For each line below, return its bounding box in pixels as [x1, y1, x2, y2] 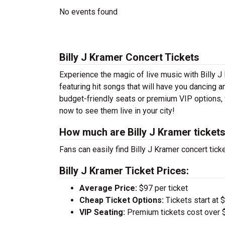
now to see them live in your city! [59, 106, 175, 116]
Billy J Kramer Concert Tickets [59, 51, 199, 63]
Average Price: [79, 183, 137, 193]
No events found [59, 7, 118, 17]
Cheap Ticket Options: [79, 195, 164, 205]
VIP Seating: [79, 207, 125, 217]
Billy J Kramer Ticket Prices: [59, 165, 189, 177]
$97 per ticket [137, 183, 188, 193]
